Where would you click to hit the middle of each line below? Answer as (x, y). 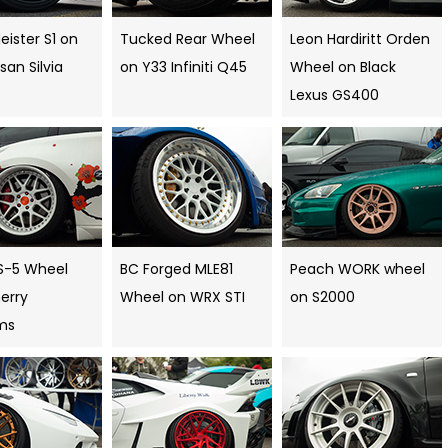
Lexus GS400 (334, 95)
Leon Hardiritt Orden (360, 39)
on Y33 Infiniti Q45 (183, 67)
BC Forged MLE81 (176, 269)
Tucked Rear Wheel (187, 39)
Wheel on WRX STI (182, 297)
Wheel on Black (343, 67)
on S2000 (322, 297)
